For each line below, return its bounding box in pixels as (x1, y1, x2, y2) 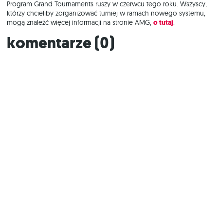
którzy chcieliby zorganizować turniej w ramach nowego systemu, (7, 9, 205, 18)
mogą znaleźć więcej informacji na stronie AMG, (7, 18, 153, 27)
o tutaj (153, 18, 173, 28)
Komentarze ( (16, 33, 100, 54)
